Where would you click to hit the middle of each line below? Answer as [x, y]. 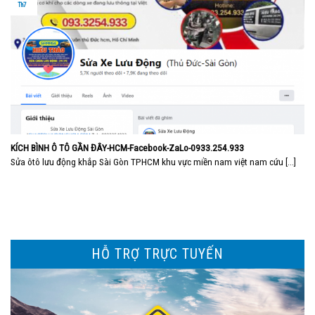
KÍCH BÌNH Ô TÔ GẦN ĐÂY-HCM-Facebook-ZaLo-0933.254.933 [127, 147]
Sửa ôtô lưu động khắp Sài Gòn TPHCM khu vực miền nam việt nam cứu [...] [153, 162]
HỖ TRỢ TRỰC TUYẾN [157, 254]
